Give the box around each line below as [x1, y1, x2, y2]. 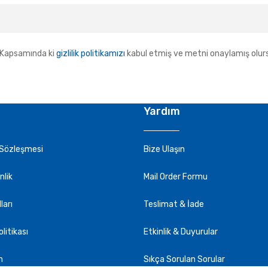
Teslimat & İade [144, 199, 204, 209]
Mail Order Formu [144, 172, 208, 182]
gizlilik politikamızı [56, 48, 127, 59]
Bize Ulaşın [144, 144, 185, 154]
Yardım [144, 105, 180, 118]
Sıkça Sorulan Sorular [144, 254, 225, 264]
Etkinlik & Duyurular [144, 227, 218, 237]
